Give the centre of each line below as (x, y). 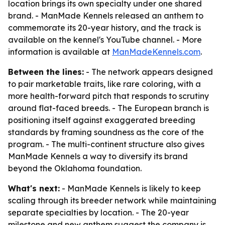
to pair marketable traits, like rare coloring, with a (104, 84)
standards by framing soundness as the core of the (106, 132)
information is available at (60, 52)
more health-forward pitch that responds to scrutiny (108, 96)
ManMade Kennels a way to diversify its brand (98, 156)
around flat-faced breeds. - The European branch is (108, 108)
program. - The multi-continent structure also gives (106, 144)
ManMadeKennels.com (156, 52)
